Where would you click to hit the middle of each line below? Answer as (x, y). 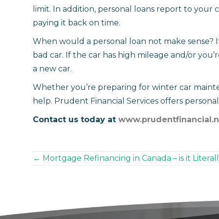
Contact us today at (76, 119)
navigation (80, 192)
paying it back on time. (77, 22)
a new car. (52, 68)
